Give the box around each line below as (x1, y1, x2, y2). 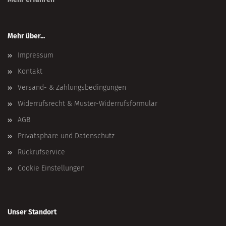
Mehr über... (8, 32, 45, 40)
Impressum (18, 51, 53, 60)
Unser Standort (8, 208, 56, 216)
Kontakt (18, 67, 42, 76)
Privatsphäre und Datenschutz (18, 132, 115, 140)
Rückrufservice (18, 148, 65, 156)
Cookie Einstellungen (18, 164, 85, 173)
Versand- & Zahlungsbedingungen (18, 83, 126, 92)
